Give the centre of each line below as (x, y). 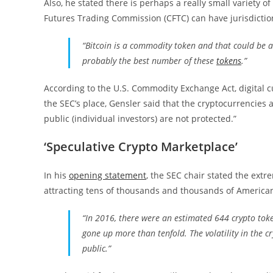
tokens (229, 60)
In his (56, 175)
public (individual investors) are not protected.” (140, 118)
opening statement (108, 175)
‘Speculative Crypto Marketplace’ (141, 146)
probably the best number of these (149, 60)
